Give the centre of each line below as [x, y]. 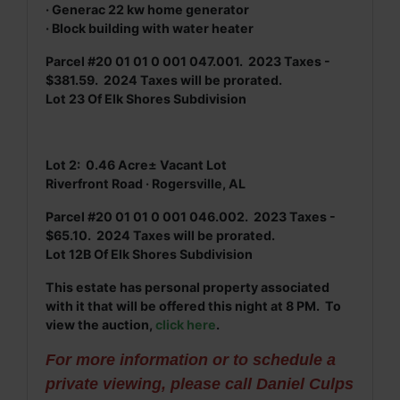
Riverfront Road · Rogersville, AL [146, 183]
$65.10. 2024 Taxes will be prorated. [160, 235]
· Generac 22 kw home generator [147, 9]
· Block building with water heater [150, 28]
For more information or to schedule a [191, 360]
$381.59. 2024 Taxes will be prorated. [164, 80]
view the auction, [100, 325]
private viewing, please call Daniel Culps [200, 384]
